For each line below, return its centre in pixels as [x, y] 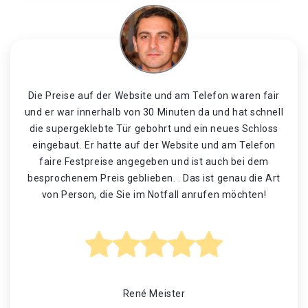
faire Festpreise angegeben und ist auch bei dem [154, 162]
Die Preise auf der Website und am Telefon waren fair [154, 96]
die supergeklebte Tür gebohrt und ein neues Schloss [154, 129]
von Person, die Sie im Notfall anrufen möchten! [154, 195]
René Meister [154, 294]
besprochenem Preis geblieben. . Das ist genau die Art [154, 178]
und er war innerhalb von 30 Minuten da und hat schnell [154, 112]
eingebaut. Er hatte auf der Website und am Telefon [154, 145]
